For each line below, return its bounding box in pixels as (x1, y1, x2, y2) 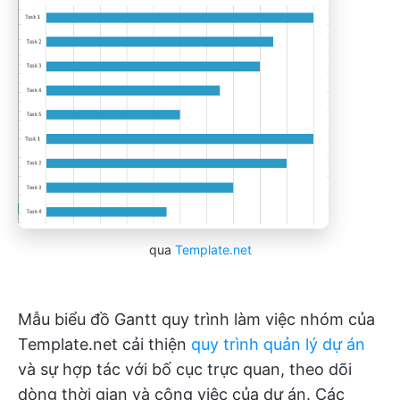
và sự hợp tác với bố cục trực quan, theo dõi (18, 360, 352, 379)
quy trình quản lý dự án (191, 335, 365, 354)
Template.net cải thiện (18, 335, 191, 354)
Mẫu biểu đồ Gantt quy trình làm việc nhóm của (18, 310, 375, 329)
